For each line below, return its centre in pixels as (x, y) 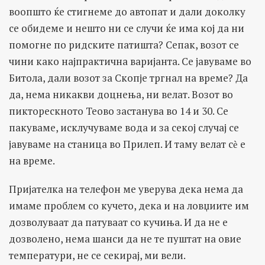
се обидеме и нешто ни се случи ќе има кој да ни (127, 28)
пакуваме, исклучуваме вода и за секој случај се (124, 127)
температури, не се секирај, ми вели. (97, 255)
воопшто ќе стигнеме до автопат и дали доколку (127, 11)
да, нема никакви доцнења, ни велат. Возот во (121, 94)
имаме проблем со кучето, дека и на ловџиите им (129, 205)
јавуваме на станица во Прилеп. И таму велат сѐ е (127, 144)
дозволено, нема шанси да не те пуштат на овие (125, 238)
